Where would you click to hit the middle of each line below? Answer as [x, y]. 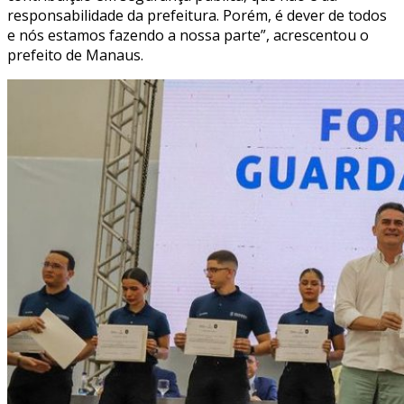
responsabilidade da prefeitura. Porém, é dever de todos [197, 15]
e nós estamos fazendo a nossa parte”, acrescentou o [188, 35]
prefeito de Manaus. [75, 55]
